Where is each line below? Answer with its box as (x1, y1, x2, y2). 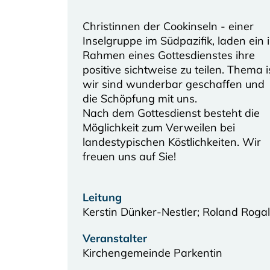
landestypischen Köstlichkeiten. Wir (83, 135, 261, 149)
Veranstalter (83, 231, 147, 245)
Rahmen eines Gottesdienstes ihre (83, 48, 255, 62)
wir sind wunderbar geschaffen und (83, 77, 265, 91)
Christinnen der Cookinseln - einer (83, 19, 254, 33)
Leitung (83, 190, 122, 204)
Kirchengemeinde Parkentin (83, 246, 222, 260)
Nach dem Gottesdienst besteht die (83, 106, 260, 120)
